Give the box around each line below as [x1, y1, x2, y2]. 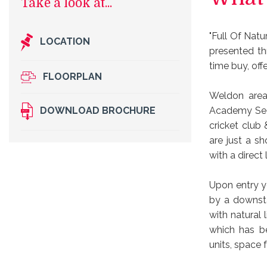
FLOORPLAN [36, 64, 102, 76]
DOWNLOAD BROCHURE [33, 99, 156, 111]
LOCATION [33, 30, 90, 42]
